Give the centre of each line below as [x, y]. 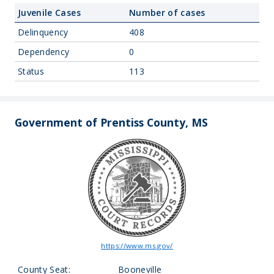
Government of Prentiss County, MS [111, 122]
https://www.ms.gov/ [137, 246]
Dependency [44, 52]
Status [31, 71]
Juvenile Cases [49, 13]
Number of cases [167, 13]
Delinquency [43, 32]
